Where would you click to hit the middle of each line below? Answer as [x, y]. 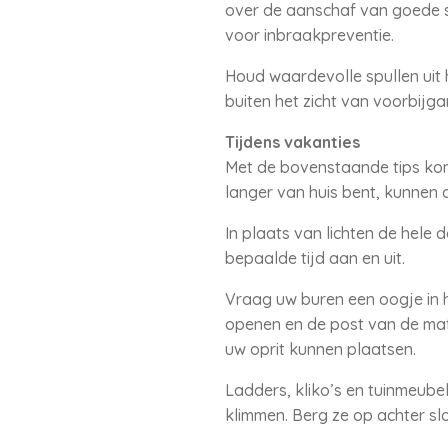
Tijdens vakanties [292, 142]
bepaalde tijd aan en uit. [314, 258]
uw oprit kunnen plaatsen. [320, 349]
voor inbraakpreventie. [309, 35]
